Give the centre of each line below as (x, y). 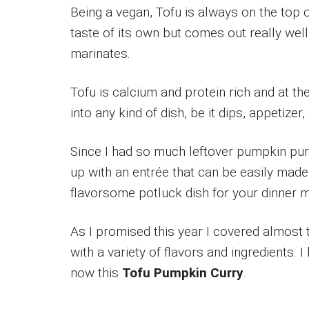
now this (96, 272)
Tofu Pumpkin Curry (183, 272)
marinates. (100, 53)
